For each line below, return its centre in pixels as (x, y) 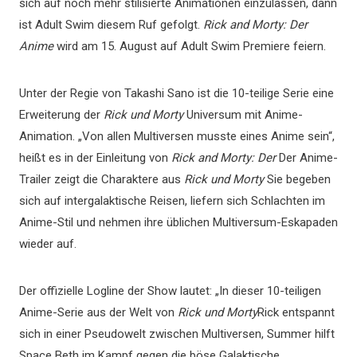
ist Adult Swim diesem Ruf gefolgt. (111, 25)
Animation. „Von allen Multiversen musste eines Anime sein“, (177, 136)
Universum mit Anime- (245, 115)
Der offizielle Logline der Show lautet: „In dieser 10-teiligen (170, 291)
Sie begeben (297, 179)
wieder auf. (48, 244)
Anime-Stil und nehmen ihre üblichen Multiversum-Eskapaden (178, 222)
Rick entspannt (296, 312)
